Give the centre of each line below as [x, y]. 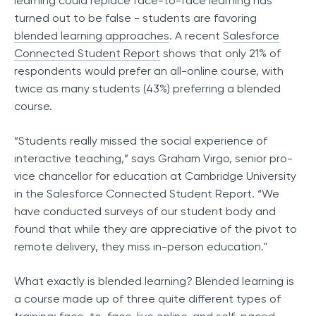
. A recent [196, 36]
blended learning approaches [92, 36]
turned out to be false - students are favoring [135, 18]
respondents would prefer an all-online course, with [149, 71]
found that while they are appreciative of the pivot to [156, 229]
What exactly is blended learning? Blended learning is [154, 281]
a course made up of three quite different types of [147, 299]
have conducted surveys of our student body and [145, 212]
